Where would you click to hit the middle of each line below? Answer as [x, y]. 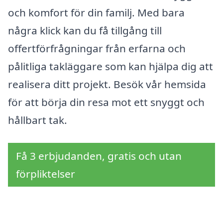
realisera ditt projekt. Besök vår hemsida [107, 84]
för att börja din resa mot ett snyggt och [106, 102]
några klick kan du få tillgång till [85, 31]
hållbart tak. [38, 120]
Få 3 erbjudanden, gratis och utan [99, 156]
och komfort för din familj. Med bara [96, 13]
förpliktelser [46, 173]
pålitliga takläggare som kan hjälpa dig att [111, 66]
